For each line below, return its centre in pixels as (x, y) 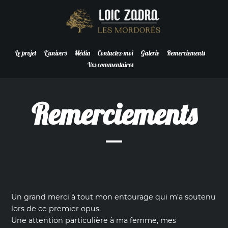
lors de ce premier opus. (56, 209)
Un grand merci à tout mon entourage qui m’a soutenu (114, 197)
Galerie (150, 53)
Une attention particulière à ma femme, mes (94, 221)
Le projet (26, 53)
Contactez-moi (116, 53)
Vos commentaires (110, 65)
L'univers (55, 53)
